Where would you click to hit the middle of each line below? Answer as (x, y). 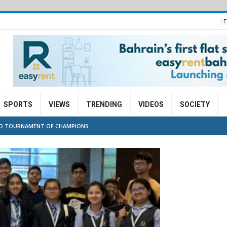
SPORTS (18, 104)
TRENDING (104, 104)
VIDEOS (151, 104)
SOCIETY (195, 104)
